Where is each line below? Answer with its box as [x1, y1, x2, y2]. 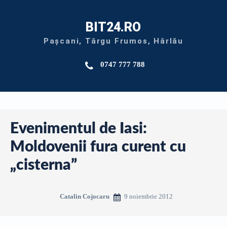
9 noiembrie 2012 [124, 192, 173, 200]
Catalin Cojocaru [59, 192, 109, 200]
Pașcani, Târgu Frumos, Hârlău [43, 36, 184, 46]
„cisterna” [10, 158, 77, 173]
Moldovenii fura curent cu [10, 139, 186, 155]
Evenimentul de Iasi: [10, 121, 147, 136]
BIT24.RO [86, 20, 141, 34]
